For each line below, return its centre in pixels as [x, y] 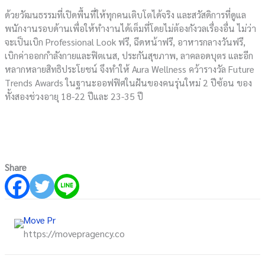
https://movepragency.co [74, 234]
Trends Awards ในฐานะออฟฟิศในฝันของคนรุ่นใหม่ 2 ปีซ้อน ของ [129, 82]
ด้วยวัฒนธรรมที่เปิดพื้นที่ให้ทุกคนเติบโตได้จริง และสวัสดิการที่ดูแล [126, 14]
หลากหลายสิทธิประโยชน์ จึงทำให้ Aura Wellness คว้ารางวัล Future [130, 69]
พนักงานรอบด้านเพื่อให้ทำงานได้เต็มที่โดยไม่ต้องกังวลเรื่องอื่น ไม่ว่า [131, 28]
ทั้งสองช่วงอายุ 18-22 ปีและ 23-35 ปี [74, 96]
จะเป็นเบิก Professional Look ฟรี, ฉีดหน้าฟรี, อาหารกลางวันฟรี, [125, 41]
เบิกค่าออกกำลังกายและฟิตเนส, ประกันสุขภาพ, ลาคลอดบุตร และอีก [129, 55]
